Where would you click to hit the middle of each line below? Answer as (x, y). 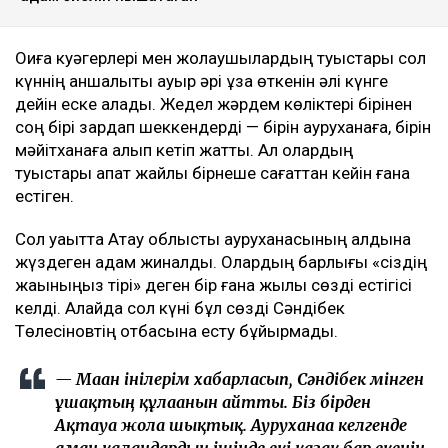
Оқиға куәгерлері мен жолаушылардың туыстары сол (220, 57)
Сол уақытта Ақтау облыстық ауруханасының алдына (213, 238)
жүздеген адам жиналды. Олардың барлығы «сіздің (221, 261)
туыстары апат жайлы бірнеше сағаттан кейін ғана (212, 172)
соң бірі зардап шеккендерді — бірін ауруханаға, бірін (223, 126)
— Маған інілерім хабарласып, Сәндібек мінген (239, 378)
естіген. (44, 195)
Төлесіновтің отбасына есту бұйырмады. (176, 330)
